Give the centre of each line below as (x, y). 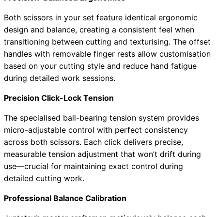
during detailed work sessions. (60, 78)
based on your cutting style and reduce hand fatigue (100, 66)
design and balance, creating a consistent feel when (99, 30)
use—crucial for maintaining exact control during (93, 166)
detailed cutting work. (44, 178)
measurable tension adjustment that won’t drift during (102, 154)
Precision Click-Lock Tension (59, 98)
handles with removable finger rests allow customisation (107, 54)
